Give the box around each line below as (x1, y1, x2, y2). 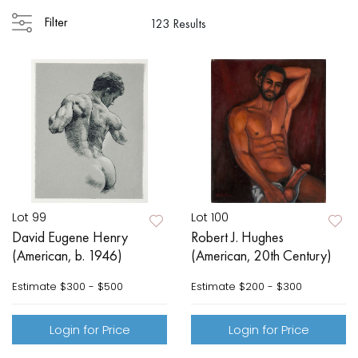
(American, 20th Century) (191, 246, 332, 265)
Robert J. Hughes (191, 228, 284, 247)
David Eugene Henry (12, 228, 128, 247)
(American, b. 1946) (12, 246, 122, 265)
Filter (44, 14, 67, 31)
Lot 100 (191, 209, 229, 226)
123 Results (150, 15, 206, 33)
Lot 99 (12, 209, 46, 226)
